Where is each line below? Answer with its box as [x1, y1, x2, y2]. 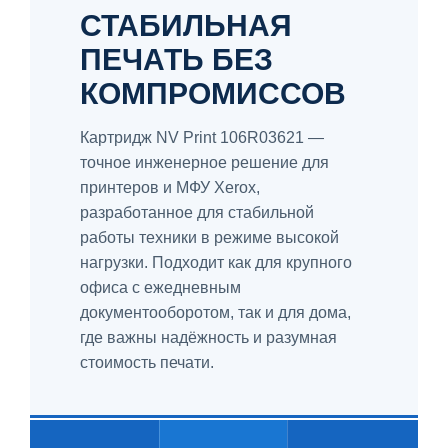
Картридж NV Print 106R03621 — [80, 128, 324, 146]
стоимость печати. [80, 353, 214, 371]
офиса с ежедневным [80, 278, 241, 296]
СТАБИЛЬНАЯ [80, 8, 292, 42]
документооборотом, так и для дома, [80, 303, 351, 321]
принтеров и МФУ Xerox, [80, 178, 260, 196]
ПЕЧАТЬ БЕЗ [80, 42, 273, 76]
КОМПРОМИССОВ [80, 76, 346, 110]
